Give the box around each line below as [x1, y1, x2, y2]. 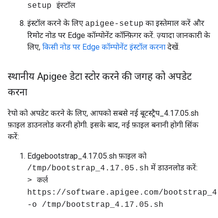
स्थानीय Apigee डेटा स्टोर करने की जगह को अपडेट [8, 71, 192, 82]
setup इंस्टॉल [27, 1, 75, 10]
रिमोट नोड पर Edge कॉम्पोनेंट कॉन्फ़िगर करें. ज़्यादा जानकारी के [27, 31, 210, 40]
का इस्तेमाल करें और [144, 18, 204, 28]
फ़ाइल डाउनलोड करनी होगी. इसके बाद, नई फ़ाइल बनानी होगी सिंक [8, 120, 199, 129]
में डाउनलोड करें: [149, 163, 198, 172]
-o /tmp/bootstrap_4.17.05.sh [27, 200, 163, 209]
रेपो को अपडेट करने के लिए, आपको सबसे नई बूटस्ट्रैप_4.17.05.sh [8, 109, 199, 118]
